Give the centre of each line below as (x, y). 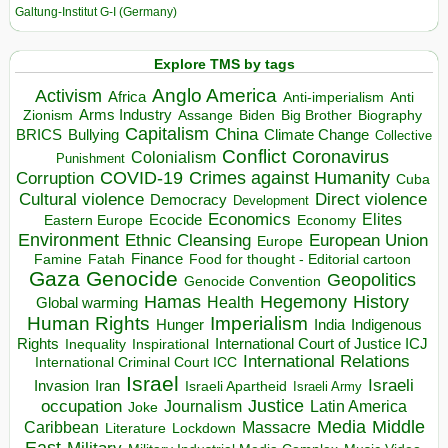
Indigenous (386, 324)
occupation (81, 405)
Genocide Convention (252, 281)
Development (270, 200)
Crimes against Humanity (289, 177)
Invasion (61, 385)
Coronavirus (340, 156)
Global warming (87, 302)
